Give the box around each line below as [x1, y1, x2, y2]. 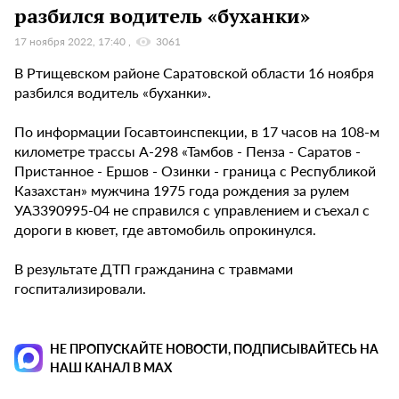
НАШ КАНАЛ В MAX [50, 358, 172, 377]
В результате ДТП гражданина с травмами [14, 258, 293, 280]
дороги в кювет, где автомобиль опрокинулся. [14, 219, 320, 240]
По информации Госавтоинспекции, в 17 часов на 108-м [14, 121, 379, 142]
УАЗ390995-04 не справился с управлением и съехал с [14, 199, 370, 221]
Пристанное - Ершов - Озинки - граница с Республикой [14, 160, 376, 182]
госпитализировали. [14, 278, 150, 299]
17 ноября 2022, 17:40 [14, 34, 128, 50]
